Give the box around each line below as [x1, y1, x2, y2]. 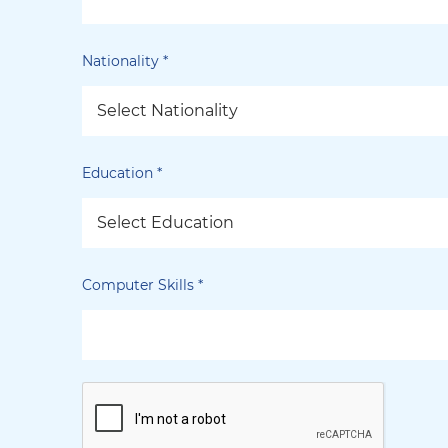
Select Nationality [97, 100, 238, 120]
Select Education [97, 212, 234, 232]
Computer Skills [82, 275, 198, 294]
